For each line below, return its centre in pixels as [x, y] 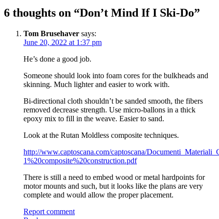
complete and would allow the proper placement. [99, 195]
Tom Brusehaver [51, 33]
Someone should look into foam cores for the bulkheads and [116, 75]
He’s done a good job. [57, 59]
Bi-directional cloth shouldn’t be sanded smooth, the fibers [113, 101]
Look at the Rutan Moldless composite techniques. [101, 135]
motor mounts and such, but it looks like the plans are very [113, 186]
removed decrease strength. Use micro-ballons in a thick [109, 109]
